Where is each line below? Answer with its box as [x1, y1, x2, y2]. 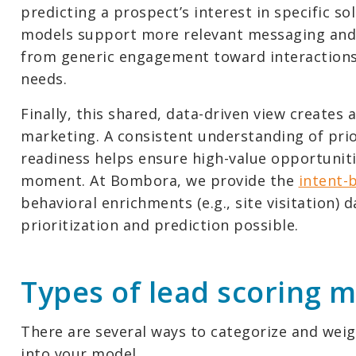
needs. [21, 69, 67, 88]
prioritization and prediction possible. [21, 215, 299, 234]
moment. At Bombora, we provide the [21, 171, 299, 190]
